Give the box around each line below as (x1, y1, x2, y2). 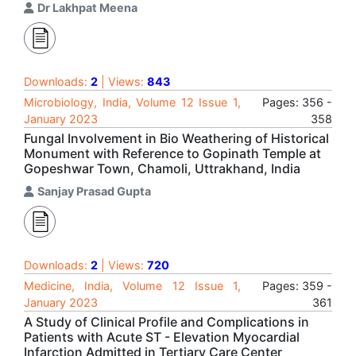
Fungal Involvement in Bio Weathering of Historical (24, 130, 329, 146)
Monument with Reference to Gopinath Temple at (24, 145, 321, 161)
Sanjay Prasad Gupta (37, 184, 151, 198)
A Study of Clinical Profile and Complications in (24, 314, 309, 330)
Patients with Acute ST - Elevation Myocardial (24, 329, 300, 345)
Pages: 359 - (262, 279, 332, 292)
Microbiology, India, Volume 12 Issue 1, (24, 95, 241, 109)
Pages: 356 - (262, 95, 332, 109)
